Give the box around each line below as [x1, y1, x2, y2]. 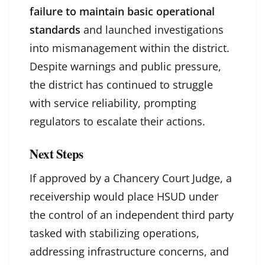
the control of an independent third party [30, 208, 234, 222]
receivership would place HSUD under [30, 189, 218, 204]
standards [30, 22, 80, 37]
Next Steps [30, 145, 83, 163]
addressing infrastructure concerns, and [30, 244, 229, 259]
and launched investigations [80, 22, 224, 37]
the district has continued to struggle [30, 77, 213, 92]
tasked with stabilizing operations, [30, 226, 199, 241]
